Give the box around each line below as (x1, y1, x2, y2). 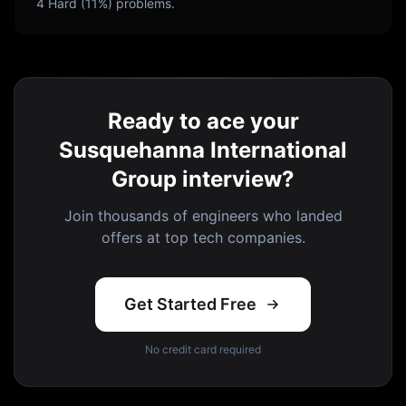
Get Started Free (124, 295, 256, 314)
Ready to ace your (107, 108, 299, 134)
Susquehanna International (59, 137, 347, 163)
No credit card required (145, 343, 261, 356)
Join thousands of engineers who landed (63, 207, 343, 225)
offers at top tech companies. (101, 228, 305, 246)
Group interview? (111, 166, 295, 192)
